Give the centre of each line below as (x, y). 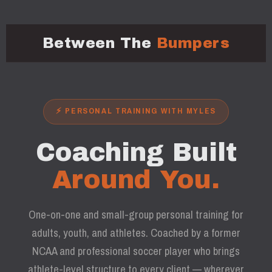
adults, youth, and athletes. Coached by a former (136, 233)
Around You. (136, 180)
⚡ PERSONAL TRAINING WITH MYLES (136, 110)
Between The (99, 43)
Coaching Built (136, 152)
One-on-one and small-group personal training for (136, 215)
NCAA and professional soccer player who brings (136, 251)
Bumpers (193, 43)
